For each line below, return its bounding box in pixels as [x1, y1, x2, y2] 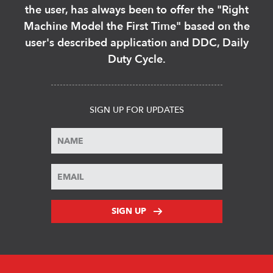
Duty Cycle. [107, 52, 166, 68]
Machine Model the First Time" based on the [23, 19, 250, 35]
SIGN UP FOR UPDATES [89, 104, 184, 116]
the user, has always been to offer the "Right [24, 2, 249, 18]
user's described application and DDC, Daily [24, 35, 249, 51]
